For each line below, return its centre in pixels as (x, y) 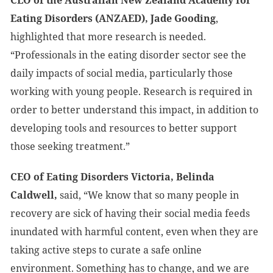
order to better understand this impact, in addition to (134, 110)
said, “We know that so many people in (149, 195)
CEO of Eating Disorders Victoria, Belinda (112, 177)
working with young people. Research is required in (131, 91)
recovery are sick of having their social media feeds (130, 213)
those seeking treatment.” (70, 146)
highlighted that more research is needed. (108, 37)
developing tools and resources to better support (124, 128)
